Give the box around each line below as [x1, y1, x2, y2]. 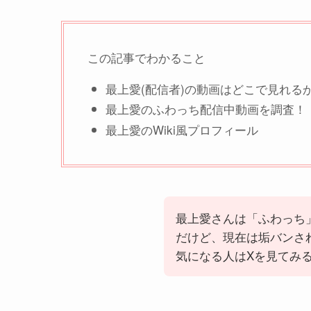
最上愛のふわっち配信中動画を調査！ [105, 100, 306, 118]
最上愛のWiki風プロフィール [105, 120, 258, 138]
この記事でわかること [87, 49, 205, 66]
